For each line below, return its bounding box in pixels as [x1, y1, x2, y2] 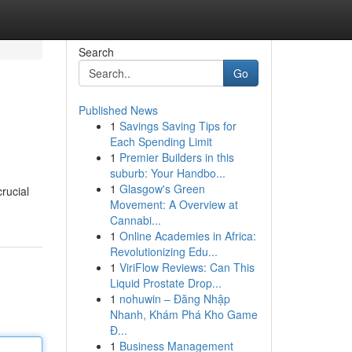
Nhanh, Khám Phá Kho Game [109, 306, 258, 322]
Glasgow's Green [119, 181, 205, 196]
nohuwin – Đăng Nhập [119, 291, 230, 306]
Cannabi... [109, 212, 161, 228]
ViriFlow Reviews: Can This [119, 259, 255, 275]
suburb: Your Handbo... [109, 165, 225, 181]
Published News [78, 102, 158, 118]
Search [78, 44, 114, 60]
